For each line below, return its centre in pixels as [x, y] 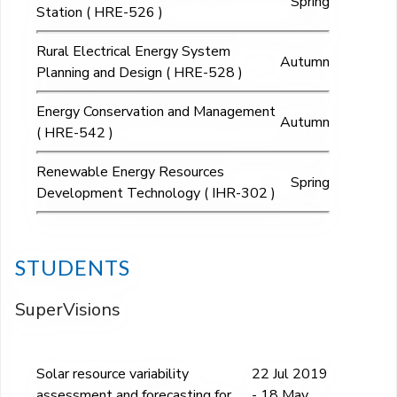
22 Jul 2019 [290, 374]
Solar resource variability [113, 374]
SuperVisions [68, 309]
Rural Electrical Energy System [133, 52]
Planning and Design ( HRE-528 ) [140, 73]
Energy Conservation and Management [156, 112]
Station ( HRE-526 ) [100, 13]
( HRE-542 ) [75, 133]
